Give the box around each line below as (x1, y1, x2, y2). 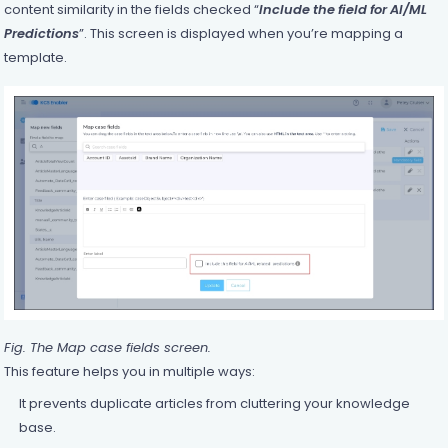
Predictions (3, 23, 79, 43)
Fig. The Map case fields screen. (3, 337, 211, 357)
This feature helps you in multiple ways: (3, 361, 255, 381)
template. (3, 47, 67, 67)
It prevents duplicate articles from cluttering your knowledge (18, 393, 410, 413)
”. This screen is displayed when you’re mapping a (78, 23, 403, 43)
